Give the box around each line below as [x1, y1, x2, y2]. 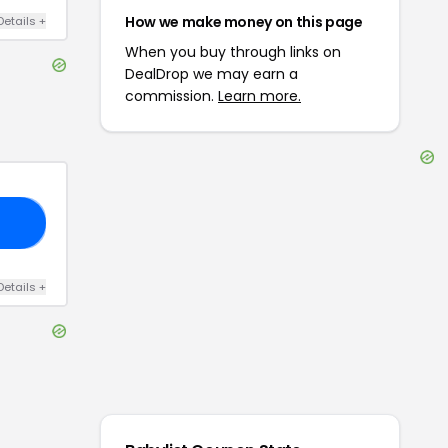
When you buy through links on [125, 42, 341, 62]
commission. [125, 86, 218, 106]
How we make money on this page [125, 12, 363, 32]
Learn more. [218, 86, 301, 106]
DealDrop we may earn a [125, 64, 298, 84]
